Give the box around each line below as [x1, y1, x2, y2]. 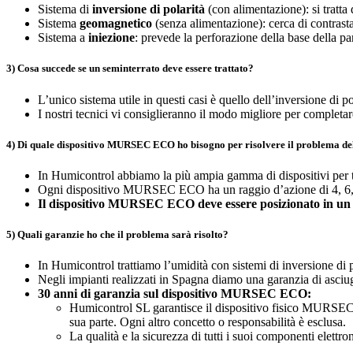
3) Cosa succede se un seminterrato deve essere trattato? [6, 62, 254, 75]
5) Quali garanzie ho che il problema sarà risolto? [6, 229, 229, 241]
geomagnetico [80, 17, 152, 31]
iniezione [88, 31, 135, 45]
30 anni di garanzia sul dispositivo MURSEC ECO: [38, 287, 311, 301]
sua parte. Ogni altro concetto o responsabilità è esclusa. [69, 315, 346, 329]
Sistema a [38, 31, 88, 45]
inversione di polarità [92, 2, 205, 17]
